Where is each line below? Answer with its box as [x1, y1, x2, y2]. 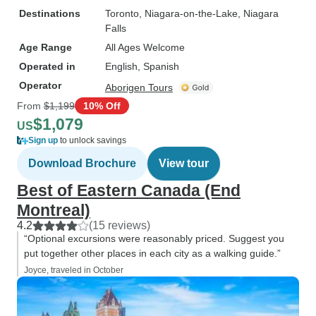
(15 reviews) [89, 219, 150, 231]
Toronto [105, 8, 139, 19]
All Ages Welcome [105, 42, 185, 53]
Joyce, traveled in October [24, 265, 123, 275]
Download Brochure [28, 157, 136, 169]
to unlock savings [58, 135, 126, 145]
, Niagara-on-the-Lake [139, 8, 238, 19]
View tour [159, 157, 209, 169]
